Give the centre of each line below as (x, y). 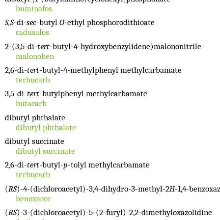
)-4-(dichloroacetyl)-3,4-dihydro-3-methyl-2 (93, 189)
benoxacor (33, 198)
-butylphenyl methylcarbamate (93, 94)
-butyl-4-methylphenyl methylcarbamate (110, 70)
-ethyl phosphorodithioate (110, 23)
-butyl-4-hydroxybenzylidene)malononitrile (125, 46)
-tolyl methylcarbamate (109, 165)
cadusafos (32, 32)
